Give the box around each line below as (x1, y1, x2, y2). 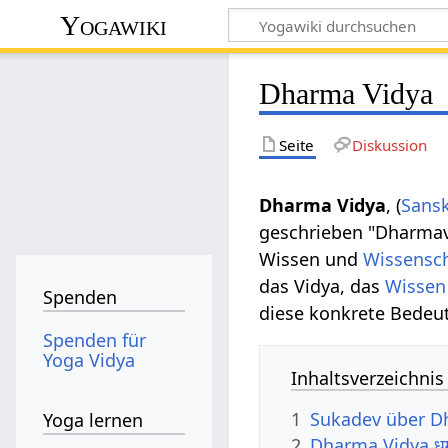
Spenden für (43, 327, 147, 352)
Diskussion (351, 134, 427, 155)
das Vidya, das (259, 273, 386, 298)
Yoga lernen (43, 408, 144, 433)
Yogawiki (60, 9, 168, 41)
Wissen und (259, 246, 364, 271)
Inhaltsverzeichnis (291, 365, 445, 390)
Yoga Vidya (43, 347, 136, 372)
